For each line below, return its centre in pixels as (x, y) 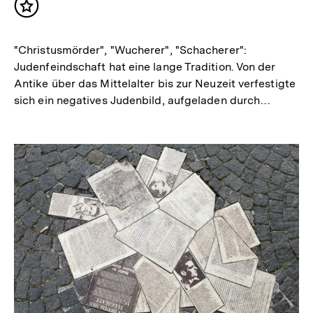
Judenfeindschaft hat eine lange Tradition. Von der (145, 67)
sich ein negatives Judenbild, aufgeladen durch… (143, 101)
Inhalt (43, 12)
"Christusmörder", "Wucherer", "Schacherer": (130, 50)
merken (48, 26)
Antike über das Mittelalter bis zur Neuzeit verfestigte (155, 84)
